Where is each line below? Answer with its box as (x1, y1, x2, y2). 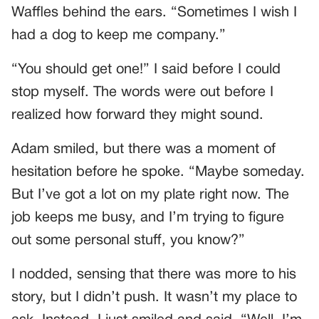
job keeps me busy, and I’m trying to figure (11, 211, 284, 225)
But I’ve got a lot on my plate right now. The (11, 189, 289, 202)
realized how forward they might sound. (11, 109, 263, 122)
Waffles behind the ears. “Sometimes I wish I (11, 6, 297, 20)
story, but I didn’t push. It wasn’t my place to (11, 291, 297, 305)
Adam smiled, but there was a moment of (11, 143, 276, 157)
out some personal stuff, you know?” (11, 234, 245, 248)
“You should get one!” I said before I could (11, 63, 281, 77)
